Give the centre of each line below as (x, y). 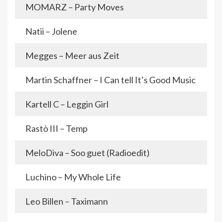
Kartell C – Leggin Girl (67, 104)
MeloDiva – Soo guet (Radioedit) (87, 153)
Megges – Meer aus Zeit (72, 56)
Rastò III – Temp (56, 129)
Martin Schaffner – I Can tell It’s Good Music (111, 80)
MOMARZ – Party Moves (75, 7)
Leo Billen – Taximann (67, 201)
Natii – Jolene (51, 31)
